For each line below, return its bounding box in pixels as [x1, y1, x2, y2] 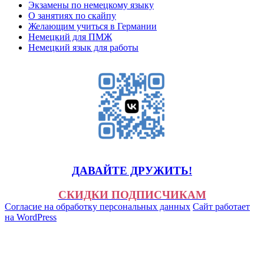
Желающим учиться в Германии [28, 21, 157, 32]
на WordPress [5, 212, 57, 222]
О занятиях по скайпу [28, 11, 116, 21]
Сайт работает [193, 201, 250, 212]
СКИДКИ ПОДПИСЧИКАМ [58, 188, 206, 201]
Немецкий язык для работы [28, 42, 138, 53]
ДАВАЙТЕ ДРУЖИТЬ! [72, 164, 192, 177]
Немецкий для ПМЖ [28, 32, 112, 42]
